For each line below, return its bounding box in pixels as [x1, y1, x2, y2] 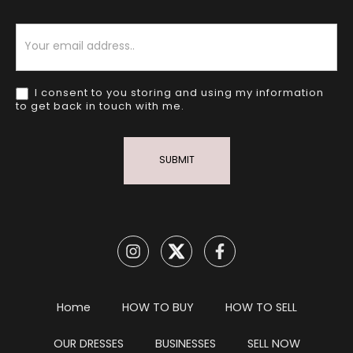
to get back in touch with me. [16, 101, 184, 112]
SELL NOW [247, 338, 300, 351]
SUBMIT [158, 155, 195, 165]
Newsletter [15, 25, 84, 39]
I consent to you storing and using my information [32, 88, 324, 99]
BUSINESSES [154, 338, 216, 351]
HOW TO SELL [225, 302, 297, 314]
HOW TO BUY [121, 302, 194, 314]
